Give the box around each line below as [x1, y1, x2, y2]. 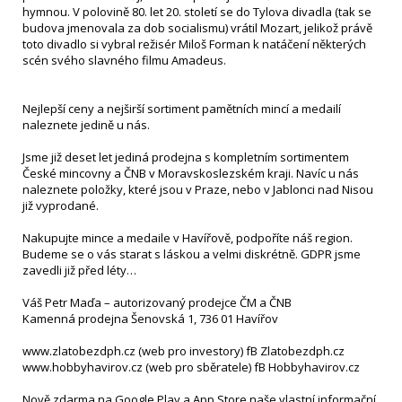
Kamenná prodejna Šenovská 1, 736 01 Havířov [22, 310, 278, 327]
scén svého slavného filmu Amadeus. [22, 52, 226, 68]
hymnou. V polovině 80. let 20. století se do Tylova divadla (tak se [22, 4, 371, 20]
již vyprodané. [22, 197, 99, 214]
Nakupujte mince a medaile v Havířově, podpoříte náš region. [22, 230, 353, 246]
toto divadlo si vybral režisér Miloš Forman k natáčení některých [22, 36, 366, 52]
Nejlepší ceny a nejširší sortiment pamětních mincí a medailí [22, 100, 341, 117]
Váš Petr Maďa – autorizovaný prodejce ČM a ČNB [22, 294, 292, 310]
